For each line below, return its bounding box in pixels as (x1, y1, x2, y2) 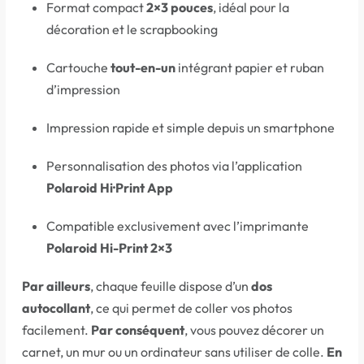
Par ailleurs (22, 278, 90, 295)
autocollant (22, 300, 90, 317)
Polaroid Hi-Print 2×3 (46, 240, 172, 257)
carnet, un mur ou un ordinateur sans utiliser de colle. (22, 344, 327, 361)
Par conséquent (91, 322, 184, 339)
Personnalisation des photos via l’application (46, 158, 302, 175)
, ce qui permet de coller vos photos (90, 300, 292, 317)
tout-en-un (110, 59, 175, 76)
